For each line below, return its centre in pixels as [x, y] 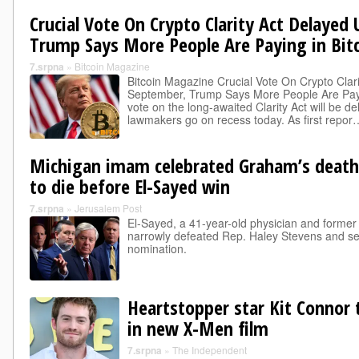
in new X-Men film [198, 328]
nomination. [157, 248]
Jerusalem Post [108, 208]
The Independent [210, 350]
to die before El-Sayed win [130, 186]
